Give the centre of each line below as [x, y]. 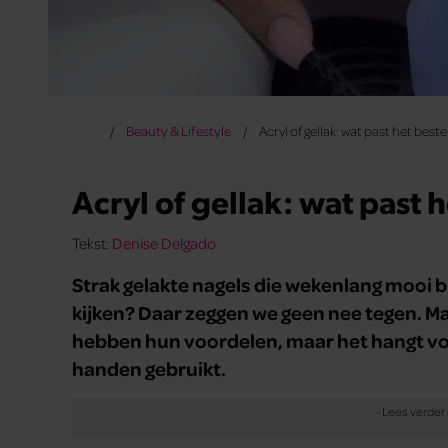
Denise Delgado [164, 242]
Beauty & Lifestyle [178, 131]
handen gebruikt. [149, 367]
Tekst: [92, 242]
